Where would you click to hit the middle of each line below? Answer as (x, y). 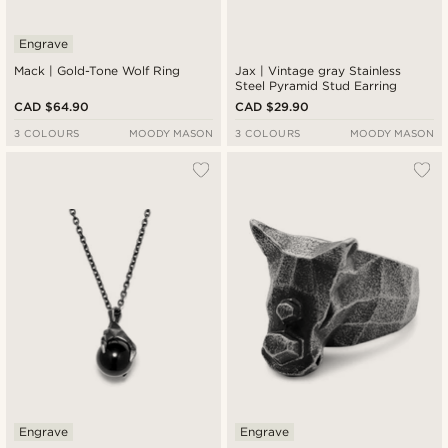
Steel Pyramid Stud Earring (316, 85)
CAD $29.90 (272, 106)
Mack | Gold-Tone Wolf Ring (98, 70)
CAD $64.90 (52, 106)
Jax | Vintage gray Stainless (248, 70)
